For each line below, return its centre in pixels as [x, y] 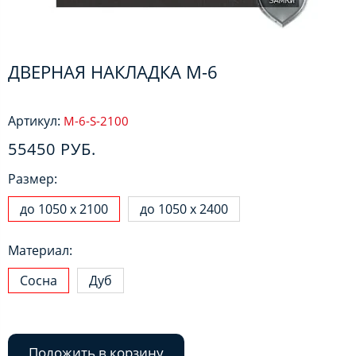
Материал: [40, 250]
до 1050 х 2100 [64, 209]
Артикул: [34, 120]
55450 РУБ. [52, 149]
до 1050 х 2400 [184, 209]
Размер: [33, 178]
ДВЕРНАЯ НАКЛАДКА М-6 [113, 71]
